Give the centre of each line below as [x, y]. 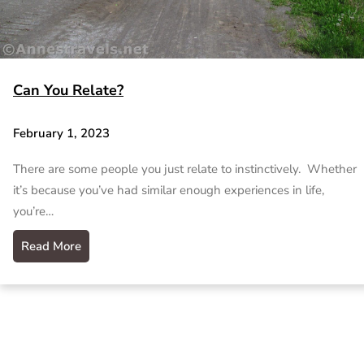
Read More [51, 246]
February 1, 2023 [61, 134]
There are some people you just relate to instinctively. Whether [185, 169]
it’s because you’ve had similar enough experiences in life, [169, 190]
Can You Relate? [68, 90]
